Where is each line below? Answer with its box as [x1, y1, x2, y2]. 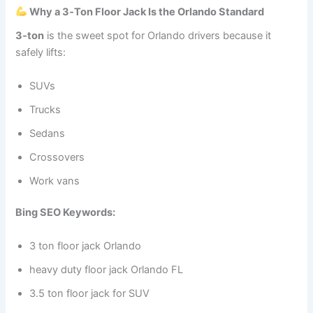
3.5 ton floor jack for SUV [29, 286, 150, 300]
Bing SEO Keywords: [15, 206, 116, 219]
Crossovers [29, 150, 85, 163]
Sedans [29, 126, 66, 140]
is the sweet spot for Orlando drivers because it [44, 29, 272, 43]
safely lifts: [15, 46, 66, 59]
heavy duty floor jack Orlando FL [29, 263, 184, 276]
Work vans [29, 174, 80, 187]
